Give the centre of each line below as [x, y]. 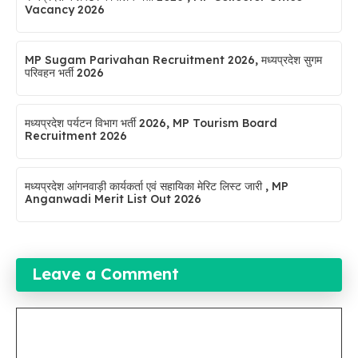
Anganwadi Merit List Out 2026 [113, 199]
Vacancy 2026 [65, 9]
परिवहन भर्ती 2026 [64, 72]
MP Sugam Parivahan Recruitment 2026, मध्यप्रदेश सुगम [173, 60]
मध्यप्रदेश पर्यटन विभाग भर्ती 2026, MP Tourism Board [151, 123]
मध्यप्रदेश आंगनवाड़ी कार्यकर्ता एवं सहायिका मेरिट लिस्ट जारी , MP [157, 186]
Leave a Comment [105, 273]
